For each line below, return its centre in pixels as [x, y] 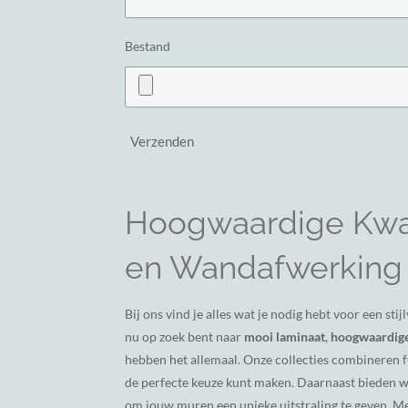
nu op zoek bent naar [184, 337]
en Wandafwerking [264, 268]
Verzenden [162, 142]
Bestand [148, 46]
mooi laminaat [285, 337]
